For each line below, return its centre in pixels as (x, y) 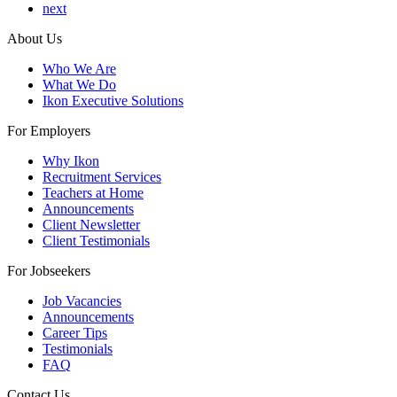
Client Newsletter (91, 225)
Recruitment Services (102, 177)
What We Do (79, 85)
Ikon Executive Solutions (113, 101)
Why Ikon (71, 161)
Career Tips (75, 333)
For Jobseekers (49, 271)
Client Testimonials (96, 241)
